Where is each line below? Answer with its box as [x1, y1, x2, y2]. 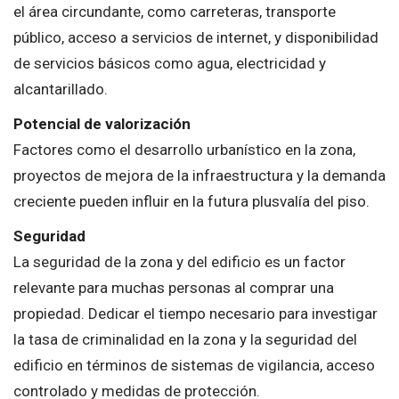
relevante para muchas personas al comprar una [13, 278, 334, 297]
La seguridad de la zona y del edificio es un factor [13, 252, 346, 271]
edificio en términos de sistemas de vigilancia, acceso [13, 355, 375, 374]
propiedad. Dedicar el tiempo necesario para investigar [13, 304, 378, 322]
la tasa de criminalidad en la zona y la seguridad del [13, 330, 357, 348]
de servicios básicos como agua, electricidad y [13, 53, 326, 72]
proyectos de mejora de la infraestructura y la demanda [13, 166, 386, 184]
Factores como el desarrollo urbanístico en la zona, [13, 140, 355, 159]
